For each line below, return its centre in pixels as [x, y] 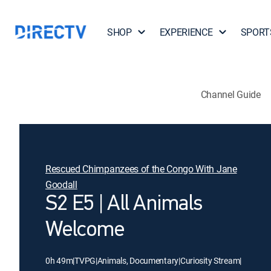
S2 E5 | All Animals [124, 204]
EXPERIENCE [186, 32]
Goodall [61, 184]
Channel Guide [230, 94]
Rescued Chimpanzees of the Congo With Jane [141, 169]
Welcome [85, 230]
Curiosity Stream [210, 260]
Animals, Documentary [138, 260]
